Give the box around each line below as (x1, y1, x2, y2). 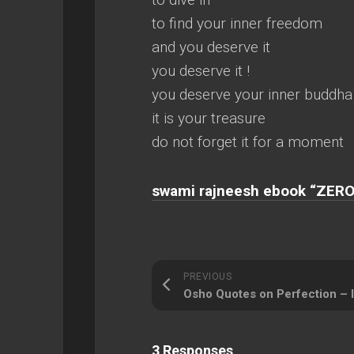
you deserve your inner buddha (152, 85, 352, 104)
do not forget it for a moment (152, 133, 344, 151)
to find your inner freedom (152, 14, 322, 32)
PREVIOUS (183, 271, 232, 282)
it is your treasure (152, 109, 265, 127)
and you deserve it (152, 38, 270, 56)
